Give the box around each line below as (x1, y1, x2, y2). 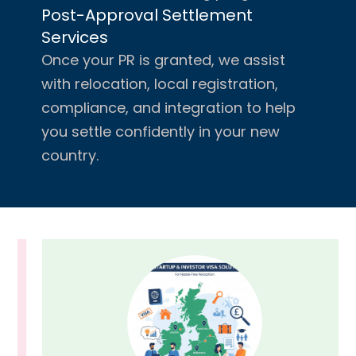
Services (41, 25, 109, 48)
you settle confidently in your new (41, 121, 281, 141)
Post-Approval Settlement (41, 3, 253, 26)
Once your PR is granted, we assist (41, 49, 286, 70)
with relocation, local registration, (41, 73, 279, 94)
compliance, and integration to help (41, 97, 296, 118)
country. (41, 145, 99, 165)
